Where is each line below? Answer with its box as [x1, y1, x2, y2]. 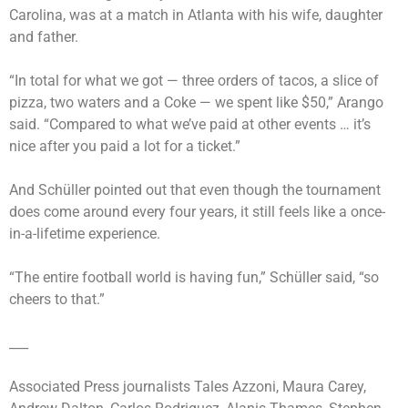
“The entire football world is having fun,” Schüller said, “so [9, 268, 379, 286]
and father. [9, 27, 78, 46]
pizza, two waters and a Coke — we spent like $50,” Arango [9, 93, 383, 111]
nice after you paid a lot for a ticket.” [9, 137, 240, 155]
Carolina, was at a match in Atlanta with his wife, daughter [9, 5, 382, 24]
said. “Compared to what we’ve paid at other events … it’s [9, 115, 371, 133]
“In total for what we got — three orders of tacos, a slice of [9, 71, 379, 89]
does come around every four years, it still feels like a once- [9, 202, 385, 220]
